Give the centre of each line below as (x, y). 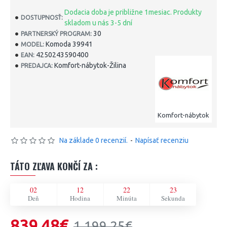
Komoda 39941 (69, 44)
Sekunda (173, 198)
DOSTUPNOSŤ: (42, 17)
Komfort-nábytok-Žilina (90, 65)
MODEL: (32, 44)
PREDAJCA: (37, 65)
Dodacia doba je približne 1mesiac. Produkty (133, 12)
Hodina (80, 198)
